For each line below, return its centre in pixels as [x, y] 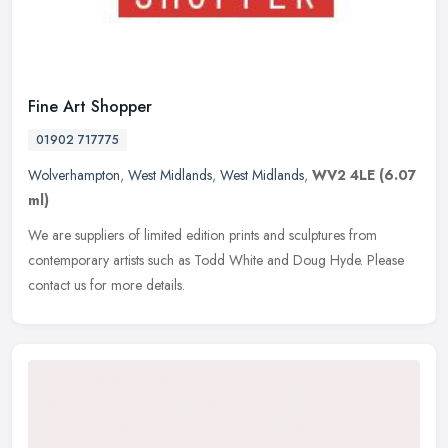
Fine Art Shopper [90, 107]
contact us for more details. [106, 285]
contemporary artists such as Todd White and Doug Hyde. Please [216, 260]
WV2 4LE [343, 175]
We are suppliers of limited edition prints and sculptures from [202, 235]
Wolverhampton [74, 175]
